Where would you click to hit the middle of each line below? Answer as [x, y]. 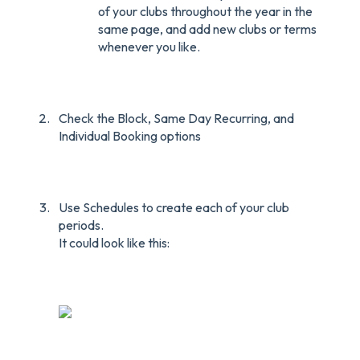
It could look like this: [114, 242]
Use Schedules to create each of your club [174, 207]
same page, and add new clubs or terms [207, 29]
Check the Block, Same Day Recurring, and [176, 118]
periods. [81, 225]
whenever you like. [149, 47]
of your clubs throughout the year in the [205, 12]
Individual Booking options [130, 135]
